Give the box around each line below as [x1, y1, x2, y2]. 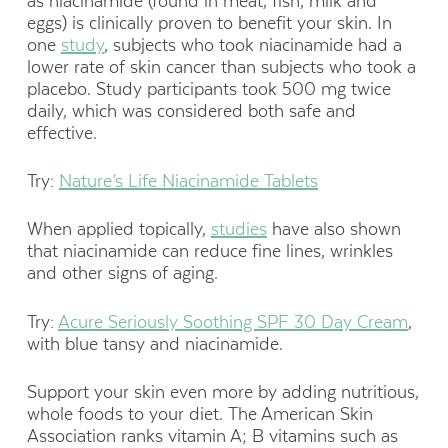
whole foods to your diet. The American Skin [26, 403, 373, 424]
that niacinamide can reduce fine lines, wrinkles [26, 241, 393, 262]
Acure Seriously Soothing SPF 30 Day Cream [57, 311, 408, 332]
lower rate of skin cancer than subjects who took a [26, 56, 416, 77]
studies [210, 219, 267, 240]
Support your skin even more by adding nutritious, [26, 381, 419, 402]
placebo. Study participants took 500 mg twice [26, 78, 391, 99]
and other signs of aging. [26, 263, 218, 284]
